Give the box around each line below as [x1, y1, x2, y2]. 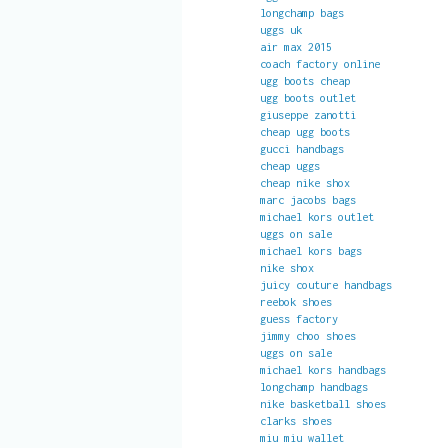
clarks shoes [259, 414, 332, 428]
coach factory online [259, 57, 380, 71]
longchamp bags [259, 6, 344, 20]
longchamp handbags [259, 380, 368, 394]
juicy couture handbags [259, 278, 392, 292]
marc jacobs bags [259, 193, 356, 207]
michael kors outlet [259, 210, 374, 224]
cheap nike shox [259, 176, 350, 190]
